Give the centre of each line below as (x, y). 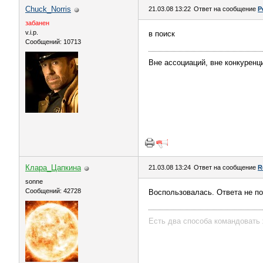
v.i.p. (32, 32)
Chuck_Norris (48, 9)
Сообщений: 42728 (53, 191)
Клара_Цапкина (53, 168)
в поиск (162, 34)
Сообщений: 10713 (53, 42)
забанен (37, 23)
